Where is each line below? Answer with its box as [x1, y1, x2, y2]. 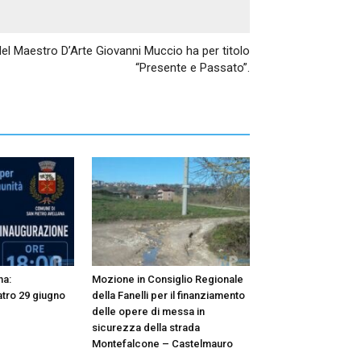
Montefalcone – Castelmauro [92, 337, 233, 350]
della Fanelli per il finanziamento [92, 288, 245, 301]
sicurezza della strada [92, 321, 200, 334]
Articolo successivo [160, 23, 250, 34]
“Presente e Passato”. [135, 60, 250, 75]
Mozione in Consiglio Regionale [92, 272, 243, 285]
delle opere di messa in [92, 305, 205, 317]
